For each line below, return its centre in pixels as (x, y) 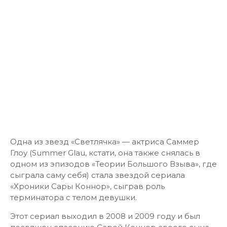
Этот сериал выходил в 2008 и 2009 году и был (105, 216)
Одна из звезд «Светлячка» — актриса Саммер (105, 142)
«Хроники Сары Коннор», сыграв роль (87, 186)
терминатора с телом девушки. (73, 197)
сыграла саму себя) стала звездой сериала (98, 175)
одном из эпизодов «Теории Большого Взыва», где (113, 164)
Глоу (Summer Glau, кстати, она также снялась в (105, 153)
